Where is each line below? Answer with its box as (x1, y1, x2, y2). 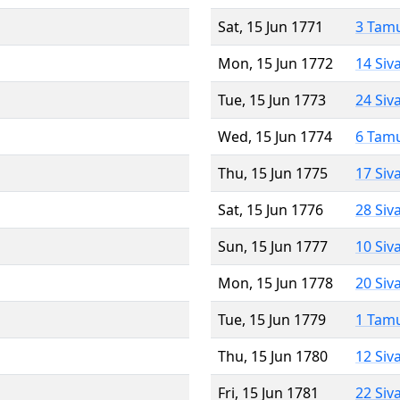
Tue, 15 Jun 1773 (218, 89, 326, 110)
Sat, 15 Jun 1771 (218, 16, 323, 37)
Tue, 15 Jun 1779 (218, 309, 326, 329)
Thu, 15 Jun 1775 (218, 162, 328, 183)
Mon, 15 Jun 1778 (218, 272, 333, 293)
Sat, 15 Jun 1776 (218, 199, 323, 220)
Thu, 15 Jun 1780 (218, 346, 328, 366)
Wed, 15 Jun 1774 (218, 126, 332, 146)
